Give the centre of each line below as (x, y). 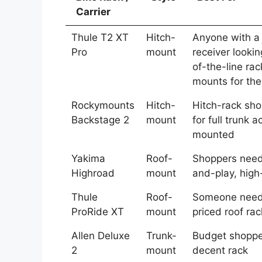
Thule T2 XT (100, 38)
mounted (213, 135)
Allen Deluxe (101, 236)
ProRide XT (98, 212)
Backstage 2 (100, 120)
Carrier (93, 12)
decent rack (220, 251)
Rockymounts (103, 106)
